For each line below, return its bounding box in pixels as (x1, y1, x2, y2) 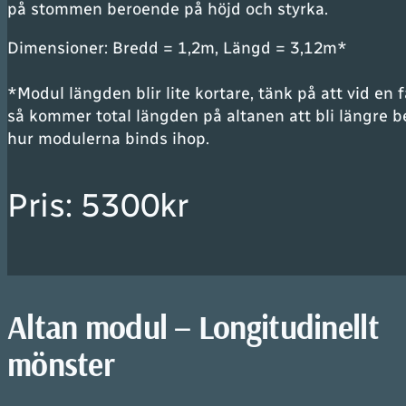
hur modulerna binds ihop (7, 129, 206, 149)
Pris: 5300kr (7, 186, 188, 225)
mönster (7, 343, 114, 384)
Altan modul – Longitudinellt (7, 306, 379, 347)
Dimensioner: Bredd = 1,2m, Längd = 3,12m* (7, 38, 347, 58)
